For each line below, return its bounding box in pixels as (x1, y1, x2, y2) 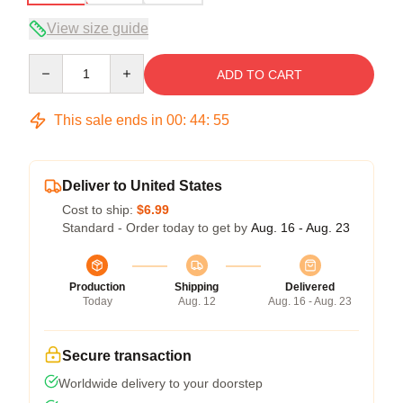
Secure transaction (62, 347, 192, 363)
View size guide (47, 20, 148, 36)
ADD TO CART (216, 67, 302, 82)
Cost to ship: (62, 201, 137, 217)
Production (69, 280, 125, 293)
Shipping (175, 280, 219, 293)
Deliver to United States (62, 177, 222, 193)
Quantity (28, 54, 76, 69)
